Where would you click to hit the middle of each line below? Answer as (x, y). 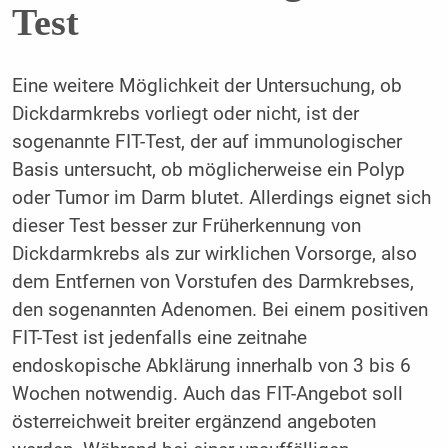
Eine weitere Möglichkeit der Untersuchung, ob (206, 85)
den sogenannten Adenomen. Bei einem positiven (219, 309)
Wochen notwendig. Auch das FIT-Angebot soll (207, 393)
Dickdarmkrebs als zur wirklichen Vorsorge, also (214, 253)
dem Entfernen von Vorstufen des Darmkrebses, (212, 281)
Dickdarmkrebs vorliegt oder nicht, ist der (185, 113)
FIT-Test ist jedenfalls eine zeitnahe (159, 337)
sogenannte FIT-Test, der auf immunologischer (206, 141)
